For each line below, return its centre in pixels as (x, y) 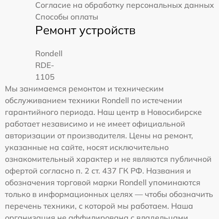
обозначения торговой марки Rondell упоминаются (103, 182)
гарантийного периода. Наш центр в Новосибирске (103, 112)
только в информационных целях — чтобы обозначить (109, 194)
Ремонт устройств (85, 30)
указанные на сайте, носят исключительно (87, 147)
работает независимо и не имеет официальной (95, 124)
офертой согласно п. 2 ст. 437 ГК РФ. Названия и (98, 171)
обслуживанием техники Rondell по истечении (94, 100)
